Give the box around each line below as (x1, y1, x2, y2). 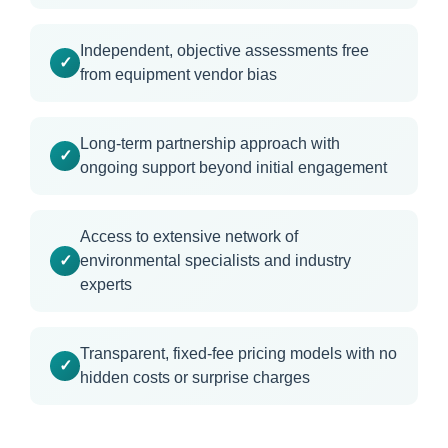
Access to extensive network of (80, 227, 298, 245)
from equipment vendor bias (80, 65, 277, 83)
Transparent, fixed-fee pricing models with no (80, 344, 397, 362)
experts (80, 275, 132, 293)
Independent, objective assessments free (80, 41, 369, 59)
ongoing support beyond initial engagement (80, 158, 387, 176)
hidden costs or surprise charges (80, 368, 310, 386)
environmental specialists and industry (80, 251, 351, 269)
